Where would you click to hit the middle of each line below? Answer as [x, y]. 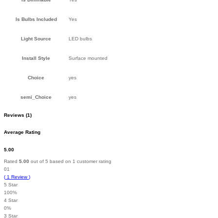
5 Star [11, 184]
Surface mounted [88, 58]
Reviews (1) [18, 115]
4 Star [11, 200]
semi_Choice [36, 97]
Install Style [36, 58]
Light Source [36, 38]
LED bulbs [80, 38]
